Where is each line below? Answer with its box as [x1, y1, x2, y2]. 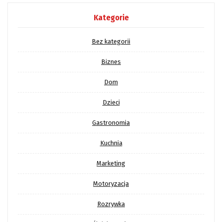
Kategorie [93, 12, 129, 22]
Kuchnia [100, 139, 122, 147]
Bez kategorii [92, 37, 130, 45]
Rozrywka [97, 200, 125, 208]
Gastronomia [92, 118, 130, 126]
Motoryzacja [93, 179, 129, 187]
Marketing [97, 159, 125, 167]
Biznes [101, 57, 121, 65]
